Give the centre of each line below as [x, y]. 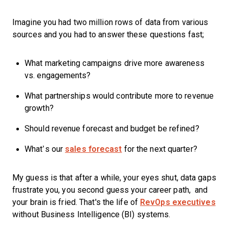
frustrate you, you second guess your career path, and [110, 190]
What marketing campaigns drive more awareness [115, 63]
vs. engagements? [58, 75]
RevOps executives [178, 202]
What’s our [45, 149]
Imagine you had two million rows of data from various [110, 22]
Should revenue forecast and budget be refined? [112, 129]
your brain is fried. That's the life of [76, 202]
